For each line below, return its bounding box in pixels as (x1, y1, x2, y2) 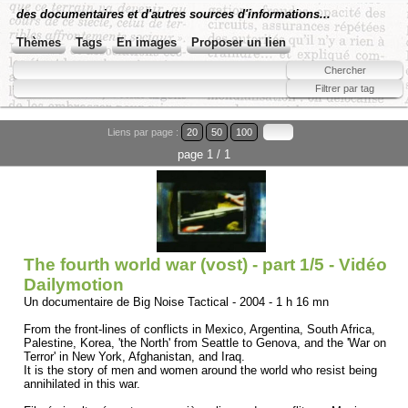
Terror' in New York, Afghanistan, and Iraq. (24, 350, 245, 363)
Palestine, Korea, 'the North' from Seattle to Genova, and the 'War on (24, 336, 386, 350)
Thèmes (16, 36, 61, 49)
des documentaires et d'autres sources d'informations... (16, 7, 331, 21)
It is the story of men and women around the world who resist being (24, 363, 377, 377)
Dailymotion (24, 275, 124, 294)
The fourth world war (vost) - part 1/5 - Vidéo (24, 255, 387, 274)
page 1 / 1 (178, 148, 230, 161)
